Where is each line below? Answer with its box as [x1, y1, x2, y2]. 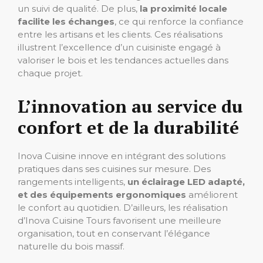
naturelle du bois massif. [18, 240, 124, 252]
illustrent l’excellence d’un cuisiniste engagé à [18, 41, 221, 53]
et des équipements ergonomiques [18, 188, 186, 200]
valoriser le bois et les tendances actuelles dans [18, 54, 228, 66]
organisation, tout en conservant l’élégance [18, 227, 210, 239]
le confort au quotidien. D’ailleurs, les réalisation [18, 201, 228, 213]
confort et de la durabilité [18, 115, 239, 139]
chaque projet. [18, 67, 83, 79]
